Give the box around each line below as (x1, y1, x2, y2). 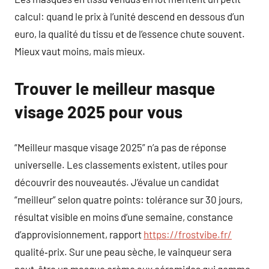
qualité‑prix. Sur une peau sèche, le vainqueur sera (14, 246, 232, 258)
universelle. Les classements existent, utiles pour (14, 159, 228, 171)
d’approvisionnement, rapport (14, 228, 144, 240)
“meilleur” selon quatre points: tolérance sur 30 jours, (14, 193, 243, 205)
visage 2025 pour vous (14, 101, 183, 122)
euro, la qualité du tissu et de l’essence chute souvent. (14, 27, 245, 40)
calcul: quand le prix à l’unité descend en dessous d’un (14, 10, 244, 22)
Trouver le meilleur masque (14, 77, 215, 98)
